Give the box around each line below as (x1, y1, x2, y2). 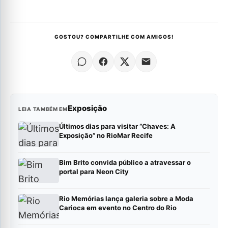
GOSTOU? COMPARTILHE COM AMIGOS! (54, 34, 174, 40)
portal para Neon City (59, 167, 129, 176)
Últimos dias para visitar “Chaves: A (59, 122, 176, 131)
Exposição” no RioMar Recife (59, 131, 153, 140)
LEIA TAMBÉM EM (18, 106, 68, 112)
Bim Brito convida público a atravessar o (59, 158, 191, 167)
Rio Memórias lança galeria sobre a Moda (59, 194, 193, 203)
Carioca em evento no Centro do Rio (59, 204, 177, 212)
